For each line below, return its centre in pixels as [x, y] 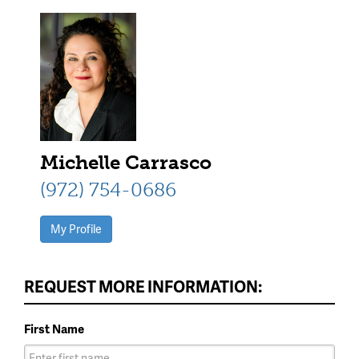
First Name [54, 328]
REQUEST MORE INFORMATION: [143, 286]
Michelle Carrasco [126, 162]
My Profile [76, 228]
